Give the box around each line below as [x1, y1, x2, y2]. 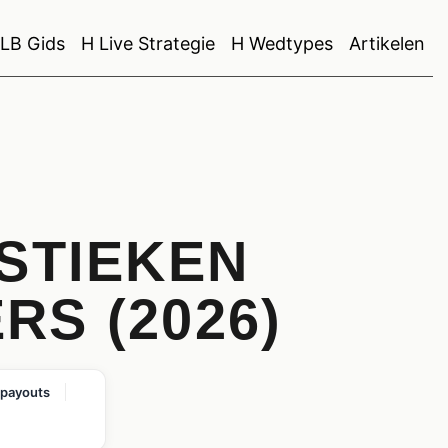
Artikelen [349, 33, 425, 54]
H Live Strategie [81, 33, 215, 54]
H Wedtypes [231, 33, 333, 54]
